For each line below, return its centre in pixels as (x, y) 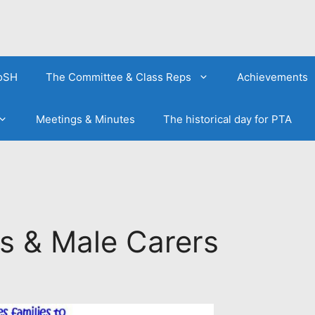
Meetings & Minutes (85, 119)
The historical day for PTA (227, 119)
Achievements (272, 77)
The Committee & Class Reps (118, 77)
